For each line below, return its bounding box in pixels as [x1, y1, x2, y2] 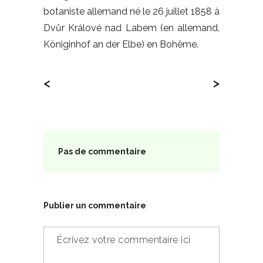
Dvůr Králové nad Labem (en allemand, [43, 22, 220, 33]
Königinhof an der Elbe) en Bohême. [43, 38, 198, 50]
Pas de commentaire [58, 146, 146, 156]
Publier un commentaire [43, 200, 146, 210]
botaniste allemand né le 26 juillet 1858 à [43, 5, 220, 17]
